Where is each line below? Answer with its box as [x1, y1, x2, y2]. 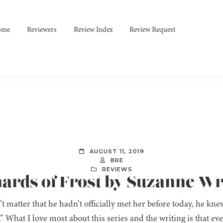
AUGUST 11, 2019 [89, 148, 144, 155]
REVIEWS [102, 166, 132, 173]
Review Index [74, 24, 113, 34]
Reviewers [27, 24, 57, 34]
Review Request [129, 24, 176, 34]
